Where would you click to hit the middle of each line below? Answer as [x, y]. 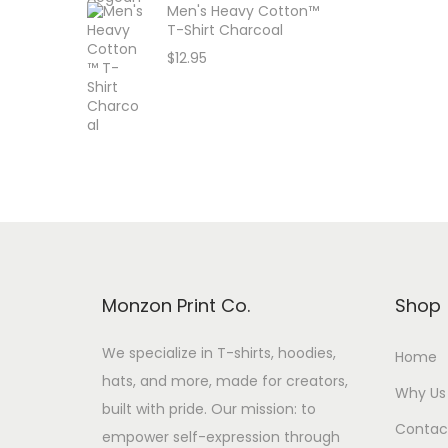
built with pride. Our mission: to [209, 409]
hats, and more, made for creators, [225, 381]
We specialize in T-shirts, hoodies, [219, 353]
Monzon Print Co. [176, 305]
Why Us [420, 393]
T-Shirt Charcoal [225, 30]
